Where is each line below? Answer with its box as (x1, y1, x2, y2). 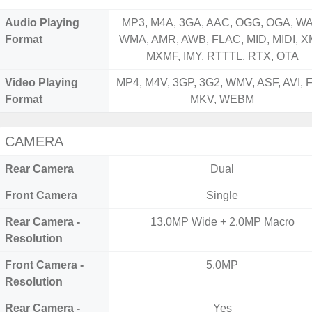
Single (206, 189, 239, 201)
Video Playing (5, 77, 78, 88)
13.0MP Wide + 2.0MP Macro (150, 216, 295, 228)
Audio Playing (5, 17, 79, 29)
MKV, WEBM (190, 93, 255, 105)
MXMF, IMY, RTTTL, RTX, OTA (146, 50, 299, 62)
